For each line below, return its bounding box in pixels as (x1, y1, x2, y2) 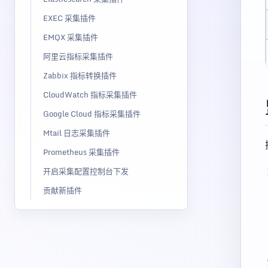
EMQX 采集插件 (43, 31, 98, 44)
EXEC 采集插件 (43, 11, 96, 25)
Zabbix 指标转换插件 (43, 69, 117, 82)
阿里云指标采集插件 (43, 50, 113, 63)
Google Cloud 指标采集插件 (43, 107, 141, 120)
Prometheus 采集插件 (43, 145, 120, 159)
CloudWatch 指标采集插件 (43, 88, 137, 101)
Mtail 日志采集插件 (43, 126, 110, 139)
